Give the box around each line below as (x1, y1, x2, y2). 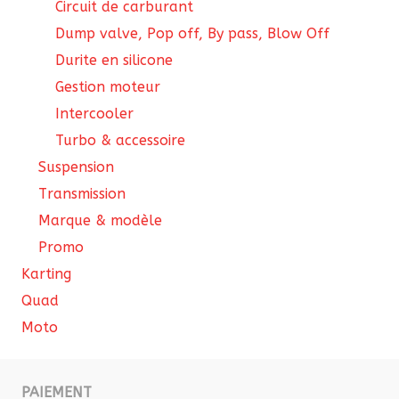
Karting (21, 265, 71, 283)
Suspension (38, 159, 115, 176)
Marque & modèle (38, 212, 163, 230)
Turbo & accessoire (55, 132, 186, 150)
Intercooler (55, 105, 134, 123)
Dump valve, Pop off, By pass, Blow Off (55, 25, 330, 43)
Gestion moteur (55, 78, 161, 96)
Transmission (38, 185, 126, 203)
